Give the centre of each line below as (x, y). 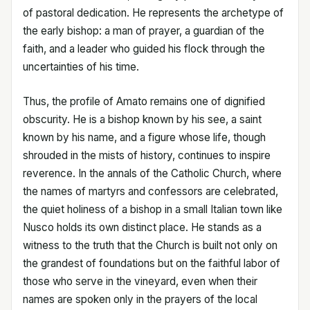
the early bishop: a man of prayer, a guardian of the (144, 30)
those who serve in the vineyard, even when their (140, 281)
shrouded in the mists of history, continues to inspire (147, 155)
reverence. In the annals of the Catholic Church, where (152, 173)
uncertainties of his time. (81, 66)
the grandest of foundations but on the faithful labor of (152, 263)
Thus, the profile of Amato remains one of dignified (144, 101)
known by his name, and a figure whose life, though (144, 137)
